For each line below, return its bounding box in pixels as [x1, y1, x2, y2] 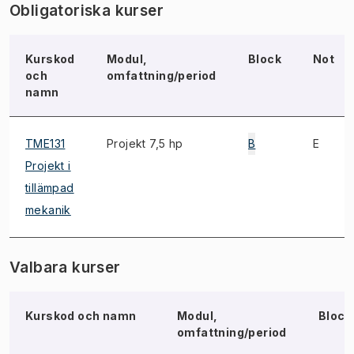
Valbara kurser [9, 258, 121, 277]
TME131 [25, 137, 66, 150]
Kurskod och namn [25, 309, 137, 322]
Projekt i [25, 159, 71, 172]
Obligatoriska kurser [9, 2, 164, 20]
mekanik [25, 203, 71, 217]
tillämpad [25, 181, 74, 194]
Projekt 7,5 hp [107, 137, 183, 150]
